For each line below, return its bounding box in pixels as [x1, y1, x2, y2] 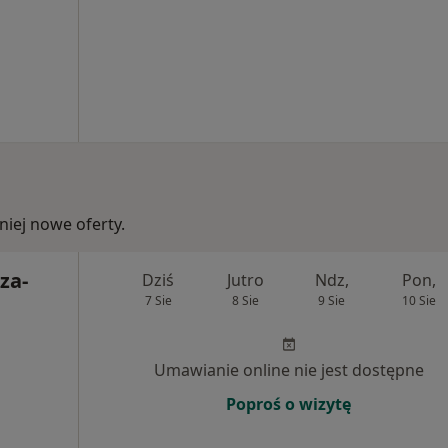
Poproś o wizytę [226, 393, 351, 415]
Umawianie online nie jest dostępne [153, 359, 424, 381]
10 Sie [401, 292, 436, 309]
